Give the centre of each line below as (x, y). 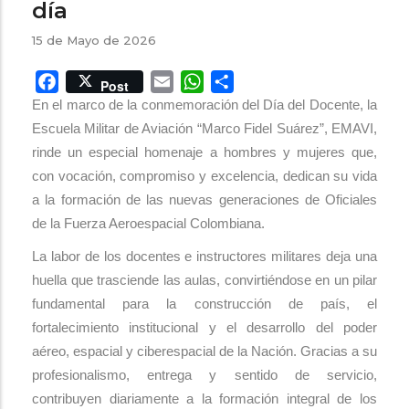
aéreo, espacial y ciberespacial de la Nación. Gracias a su (204, 351)
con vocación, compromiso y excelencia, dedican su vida (204, 176)
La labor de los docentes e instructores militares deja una (204, 257)
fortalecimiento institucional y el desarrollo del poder (204, 328)
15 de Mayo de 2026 (94, 41)
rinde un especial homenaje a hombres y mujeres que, (204, 152)
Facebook (91, 80)
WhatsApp (237, 80)
